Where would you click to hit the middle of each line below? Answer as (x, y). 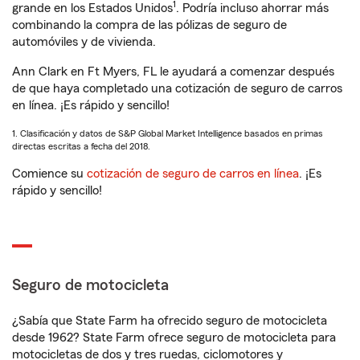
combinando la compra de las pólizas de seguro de (149, 25)
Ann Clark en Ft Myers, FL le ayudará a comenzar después (173, 72)
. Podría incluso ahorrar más (252, 8)
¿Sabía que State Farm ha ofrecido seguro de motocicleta (170, 321)
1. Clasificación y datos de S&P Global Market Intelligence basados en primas (168, 133)
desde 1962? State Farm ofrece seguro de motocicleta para (174, 337)
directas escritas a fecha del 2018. (81, 146)
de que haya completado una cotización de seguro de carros (177, 88)
